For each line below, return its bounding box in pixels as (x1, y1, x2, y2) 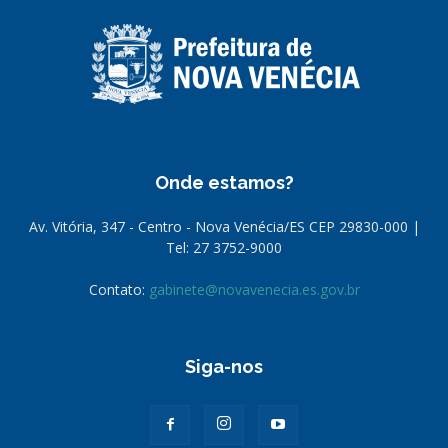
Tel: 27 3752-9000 (166, 237, 282, 257)
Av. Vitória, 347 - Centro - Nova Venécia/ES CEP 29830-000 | (28, 216, 420, 236)
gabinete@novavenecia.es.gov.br (148, 279, 360, 299)
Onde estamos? (154, 171, 294, 193)
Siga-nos (185, 355, 263, 377)
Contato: (88, 279, 149, 299)
